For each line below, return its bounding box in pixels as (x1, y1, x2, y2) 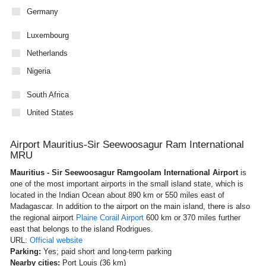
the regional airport (10, 213, 76, 222)
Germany (27, 7, 58, 16)
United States (27, 107, 74, 117)
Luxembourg (27, 30, 69, 40)
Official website (30, 235, 83, 245)
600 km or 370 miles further (144, 213, 240, 222)
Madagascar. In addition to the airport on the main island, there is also (10, 201, 250, 211)
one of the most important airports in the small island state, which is (10, 179, 243, 188)
